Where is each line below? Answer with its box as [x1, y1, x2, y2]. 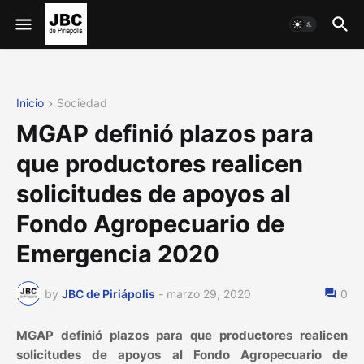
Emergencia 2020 [16, 240, 219, 269]
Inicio [16, 96, 44, 110]
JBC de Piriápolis [62, 286, 155, 301]
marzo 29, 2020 [167, 286, 251, 301]
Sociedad [57, 96, 107, 110]
